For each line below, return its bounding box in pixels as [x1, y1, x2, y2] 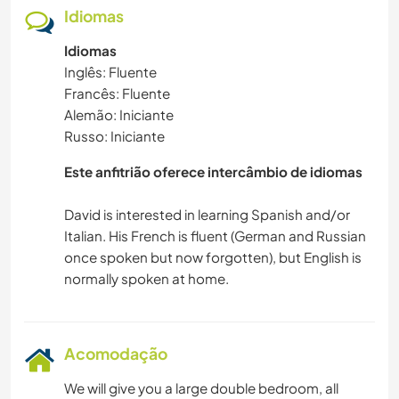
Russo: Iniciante [64, 127, 165, 145]
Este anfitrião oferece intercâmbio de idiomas [64, 163, 362, 181]
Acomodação [64, 344, 167, 364]
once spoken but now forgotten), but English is [64, 248, 362, 266]
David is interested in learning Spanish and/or [64, 206, 350, 224]
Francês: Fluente [64, 85, 170, 102]
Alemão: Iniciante [64, 106, 174, 124]
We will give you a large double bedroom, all [64, 379, 338, 397]
